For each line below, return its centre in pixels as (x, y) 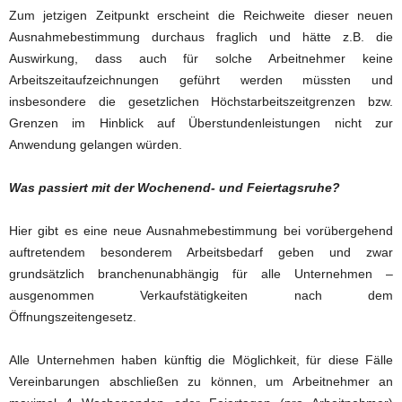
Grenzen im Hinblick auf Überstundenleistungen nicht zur (201, 123)
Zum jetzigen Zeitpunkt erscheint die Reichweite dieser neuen (201, 15)
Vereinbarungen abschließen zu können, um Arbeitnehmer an (201, 381)
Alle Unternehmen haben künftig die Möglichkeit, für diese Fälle (201, 360)
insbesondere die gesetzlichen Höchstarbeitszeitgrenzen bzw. (201, 101)
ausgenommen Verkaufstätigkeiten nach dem (201, 295)
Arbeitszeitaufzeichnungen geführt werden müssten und (201, 80)
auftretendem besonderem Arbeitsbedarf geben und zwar (201, 252)
